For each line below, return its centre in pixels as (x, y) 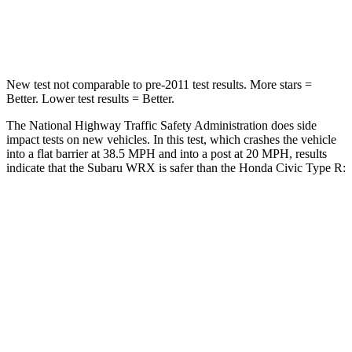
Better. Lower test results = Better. (90, 98)
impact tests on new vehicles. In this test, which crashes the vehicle (171, 139)
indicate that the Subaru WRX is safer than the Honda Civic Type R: (176, 167)
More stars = (279, 84)
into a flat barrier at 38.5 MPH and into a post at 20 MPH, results (167, 153)
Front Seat (224, 253)
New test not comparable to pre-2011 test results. (126, 84)
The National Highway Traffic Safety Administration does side (161, 125)
